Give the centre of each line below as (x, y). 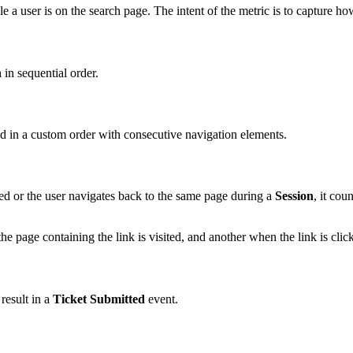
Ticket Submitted (99, 299)
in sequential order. (52, 72)
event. (162, 299)
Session (294, 196)
